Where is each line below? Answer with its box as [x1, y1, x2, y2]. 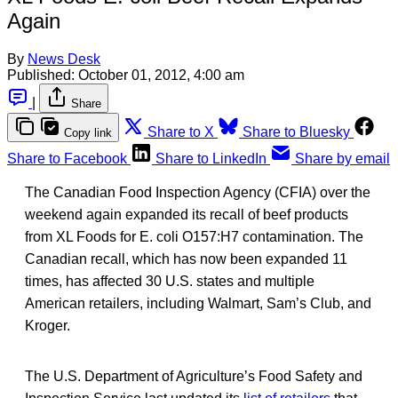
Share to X [147, 123, 214, 139]
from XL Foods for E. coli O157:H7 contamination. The [25, 228, 363, 244]
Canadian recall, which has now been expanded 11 [25, 251, 347, 267]
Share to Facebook [7, 150, 127, 166]
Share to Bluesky [243, 123, 350, 139]
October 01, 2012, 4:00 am [78, 67, 244, 83]
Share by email [295, 150, 390, 166]
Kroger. [25, 317, 70, 333]
